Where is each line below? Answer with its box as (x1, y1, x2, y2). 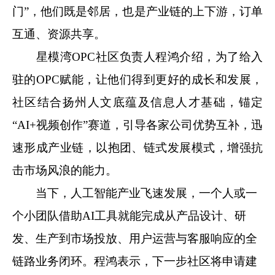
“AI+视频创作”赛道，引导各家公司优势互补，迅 (12, 118, 263, 131)
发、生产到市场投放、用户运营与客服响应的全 (12, 231, 257, 245)
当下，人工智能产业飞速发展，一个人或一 (36, 186, 257, 199)
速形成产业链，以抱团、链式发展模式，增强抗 (12, 141, 263, 154)
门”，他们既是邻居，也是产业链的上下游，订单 (12, 4, 263, 18)
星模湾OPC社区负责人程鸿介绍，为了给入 (12, 50, 263, 63)
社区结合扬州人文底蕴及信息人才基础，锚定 (12, 95, 263, 109)
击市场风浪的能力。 (12, 163, 117, 177)
